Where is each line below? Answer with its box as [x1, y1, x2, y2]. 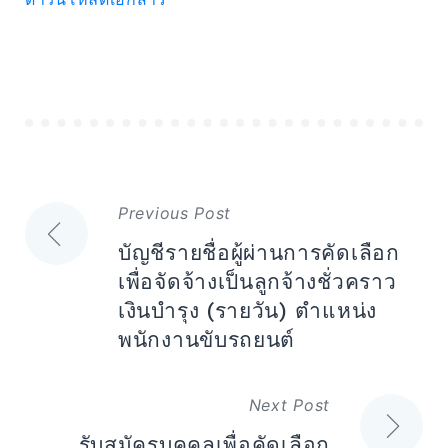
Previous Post [118, 203, 232, 224]
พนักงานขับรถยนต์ [118, 327, 296, 353]
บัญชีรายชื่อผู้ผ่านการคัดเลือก [118, 240, 400, 266]
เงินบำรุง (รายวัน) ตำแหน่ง [118, 298, 377, 324]
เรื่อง [24, 240, 85, 279]
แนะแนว [24, 202, 141, 241]
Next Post [248, 395, 330, 416]
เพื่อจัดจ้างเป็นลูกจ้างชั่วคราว [118, 269, 397, 295]
